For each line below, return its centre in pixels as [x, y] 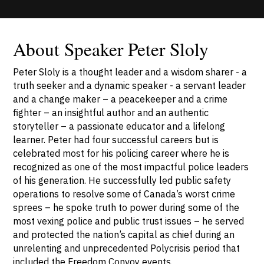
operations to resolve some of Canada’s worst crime [124, 194]
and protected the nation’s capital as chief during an [124, 235]
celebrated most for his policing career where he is [121, 153]
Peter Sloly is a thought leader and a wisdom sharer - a [130, 72]
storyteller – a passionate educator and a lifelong [119, 126]
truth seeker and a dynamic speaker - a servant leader [130, 85]
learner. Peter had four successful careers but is [116, 140]
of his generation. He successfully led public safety [122, 180]
